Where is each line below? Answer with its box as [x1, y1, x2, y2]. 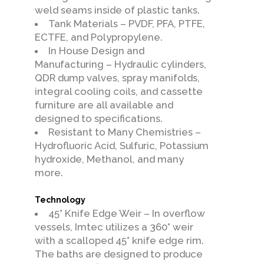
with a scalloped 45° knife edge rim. [35, 235, 204, 247]
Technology [35, 195, 85, 205]
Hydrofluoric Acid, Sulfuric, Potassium [35, 140, 209, 152]
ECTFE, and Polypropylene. [35, 31, 163, 44]
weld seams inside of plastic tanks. [35, 4, 200, 16]
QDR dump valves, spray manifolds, [35, 72, 200, 84]
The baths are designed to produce [35, 248, 203, 260]
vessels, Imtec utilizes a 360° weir [35, 221, 193, 233]
